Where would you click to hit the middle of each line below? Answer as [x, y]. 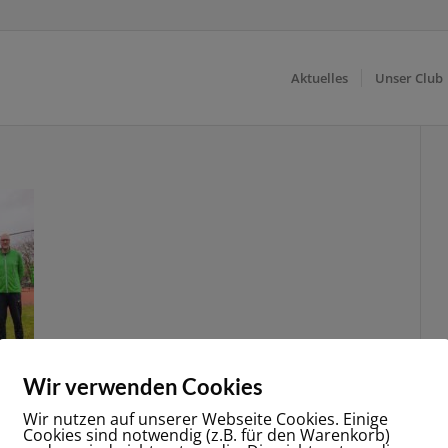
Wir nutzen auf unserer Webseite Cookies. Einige [205, 419]
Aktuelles [319, 78]
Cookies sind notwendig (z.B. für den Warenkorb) [206, 435]
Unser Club [409, 78]
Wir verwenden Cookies [143, 386]
